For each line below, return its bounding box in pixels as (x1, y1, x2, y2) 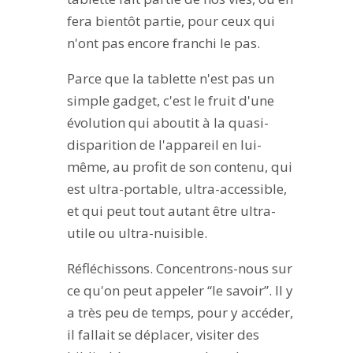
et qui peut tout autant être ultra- (66, 202, 276, 221)
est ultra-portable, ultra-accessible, (66, 180, 287, 199)
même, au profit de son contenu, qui (66, 158, 292, 176)
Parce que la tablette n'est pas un (66, 69, 274, 88)
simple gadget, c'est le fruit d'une (66, 91, 274, 110)
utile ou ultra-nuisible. (66, 224, 207, 243)
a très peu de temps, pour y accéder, (66, 303, 293, 322)
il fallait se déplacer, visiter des (66, 325, 259, 344)
